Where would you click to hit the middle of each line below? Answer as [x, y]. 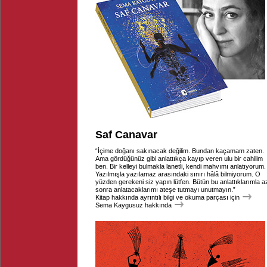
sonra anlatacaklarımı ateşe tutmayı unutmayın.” [165, 190]
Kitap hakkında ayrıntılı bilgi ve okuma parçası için [167, 197]
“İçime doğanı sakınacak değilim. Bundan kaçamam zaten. [180, 151]
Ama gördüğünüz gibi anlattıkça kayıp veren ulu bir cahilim [179, 159]
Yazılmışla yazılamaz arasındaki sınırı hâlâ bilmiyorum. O [178, 174]
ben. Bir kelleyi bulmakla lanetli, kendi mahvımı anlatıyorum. [181, 166]
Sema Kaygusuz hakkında [133, 205]
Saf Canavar [126, 135]
